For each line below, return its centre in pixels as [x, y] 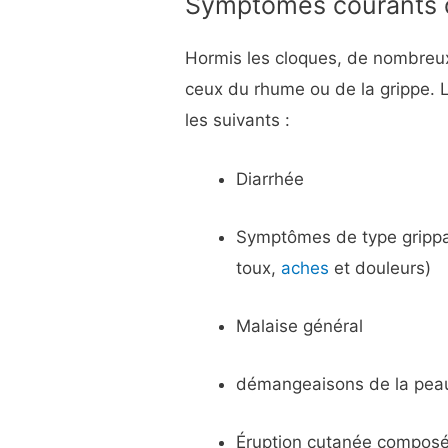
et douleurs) [380, 267]
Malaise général [300, 326]
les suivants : [238, 120]
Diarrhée [270, 178]
